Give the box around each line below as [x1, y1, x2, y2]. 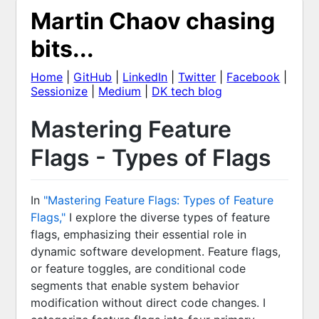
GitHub [73, 70, 113, 84]
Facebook [226, 70, 281, 84]
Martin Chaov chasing [31, 7, 276, 35]
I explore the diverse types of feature [66, 209, 271, 224]
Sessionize [31, 84, 88, 98]
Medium [98, 84, 142, 98]
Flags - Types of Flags [31, 144, 272, 172]
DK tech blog [152, 84, 223, 98]
